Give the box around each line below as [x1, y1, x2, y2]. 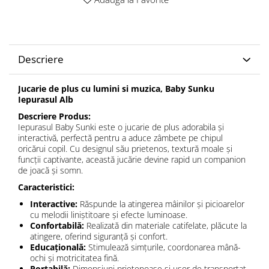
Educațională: [30, 241, 86, 253]
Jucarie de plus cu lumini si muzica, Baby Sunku [18, 83, 214, 95]
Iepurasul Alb [18, 94, 73, 106]
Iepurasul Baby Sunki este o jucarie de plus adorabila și [18, 121, 224, 133]
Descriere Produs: [18, 110, 91, 122]
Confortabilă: [30, 220, 84, 232]
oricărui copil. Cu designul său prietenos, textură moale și [18, 143, 232, 155]
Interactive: [30, 198, 77, 210]
